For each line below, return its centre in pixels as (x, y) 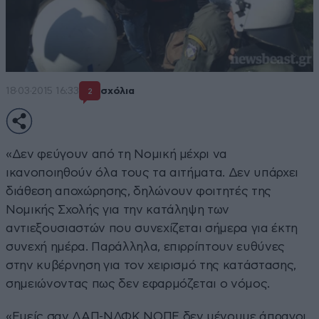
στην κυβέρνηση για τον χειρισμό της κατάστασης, (151, 265)
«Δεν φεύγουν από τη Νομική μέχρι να (117, 154)
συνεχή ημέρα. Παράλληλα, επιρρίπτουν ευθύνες (146, 246)
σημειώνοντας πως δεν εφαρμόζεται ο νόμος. (138, 283)
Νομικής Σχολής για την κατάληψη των (118, 209)
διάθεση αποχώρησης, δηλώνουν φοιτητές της (139, 191)
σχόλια (117, 91)
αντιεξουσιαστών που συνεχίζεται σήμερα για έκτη (152, 228)
